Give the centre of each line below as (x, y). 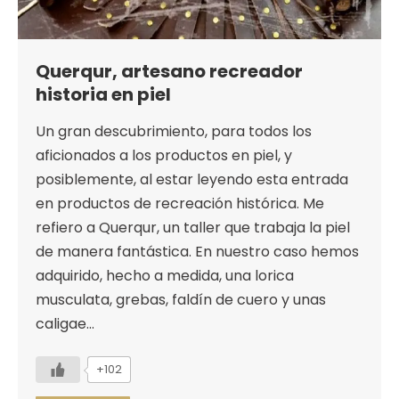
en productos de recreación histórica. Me (180, 204)
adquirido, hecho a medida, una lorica (165, 276)
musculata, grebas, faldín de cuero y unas (181, 300)
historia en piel (103, 95)
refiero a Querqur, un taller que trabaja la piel (193, 228)
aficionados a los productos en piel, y (164, 156)
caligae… (65, 324)
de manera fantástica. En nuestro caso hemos (197, 252)
